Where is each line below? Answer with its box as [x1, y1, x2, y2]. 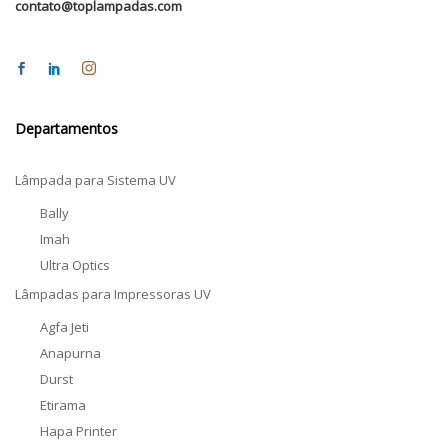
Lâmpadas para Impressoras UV [15, 285, 211, 304]
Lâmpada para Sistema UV [15, 171, 176, 190]
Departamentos [15, 119, 118, 139]
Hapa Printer [40, 422, 117, 441]
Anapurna [40, 344, 101, 363]
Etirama [40, 396, 86, 415]
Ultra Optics [40, 256, 110, 275]
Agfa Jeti [40, 318, 89, 337]
